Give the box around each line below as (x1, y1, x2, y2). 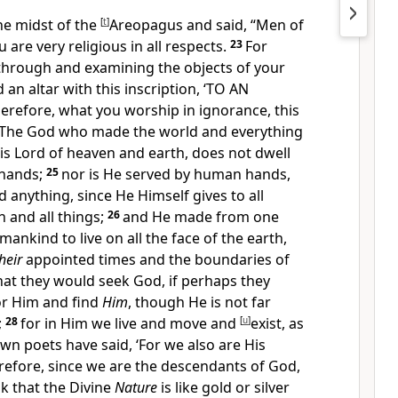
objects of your (184, 58, 285, 77)
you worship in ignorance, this (96, 100, 299, 120)
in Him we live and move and (44, 314, 240, 333)
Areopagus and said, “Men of (109, 15, 304, 35)
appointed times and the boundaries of (22, 250, 290, 269)
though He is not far (135, 292, 271, 312)
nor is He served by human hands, (61, 164, 291, 184)
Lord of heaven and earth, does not (14, 143, 255, 163)
